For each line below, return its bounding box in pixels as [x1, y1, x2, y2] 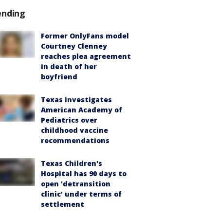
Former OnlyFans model [41, 31, 129, 41]
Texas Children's [41, 159, 102, 168]
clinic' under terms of [41, 189, 122, 199]
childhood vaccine [41, 126, 108, 135]
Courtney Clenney [41, 41, 107, 51]
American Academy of [41, 105, 122, 115]
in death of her [41, 62, 97, 72]
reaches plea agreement [41, 52, 131, 61]
